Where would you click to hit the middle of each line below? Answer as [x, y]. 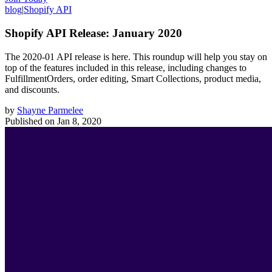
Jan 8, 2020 [79, 121]
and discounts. [32, 89]
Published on [30, 121]
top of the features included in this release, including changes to [126, 67]
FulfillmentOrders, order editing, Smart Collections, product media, [133, 78]
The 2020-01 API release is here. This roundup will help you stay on [136, 56]
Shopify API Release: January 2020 [93, 33]
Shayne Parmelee [50, 110]
